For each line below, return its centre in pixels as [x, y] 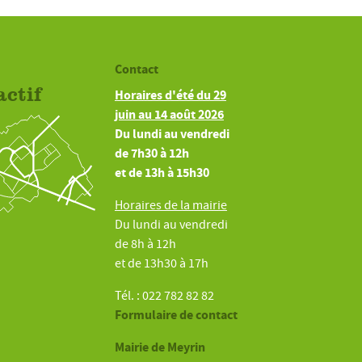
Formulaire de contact [176, 315]
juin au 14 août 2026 [169, 115]
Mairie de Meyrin [160, 347]
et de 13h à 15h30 [162, 173]
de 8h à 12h [145, 244]
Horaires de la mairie [170, 206]
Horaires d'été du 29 [170, 95]
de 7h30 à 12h [152, 154]
